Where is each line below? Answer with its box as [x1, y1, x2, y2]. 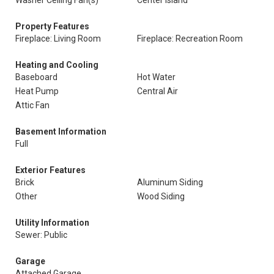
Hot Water [137, 72, 176, 82]
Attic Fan [15, 100, 50, 110]
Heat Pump [15, 86, 59, 96]
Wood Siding [137, 191, 185, 201]
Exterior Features [15, 165, 86, 175]
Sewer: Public [15, 230, 67, 240]
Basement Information [15, 127, 106, 136]
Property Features [15, 21, 89, 31]
